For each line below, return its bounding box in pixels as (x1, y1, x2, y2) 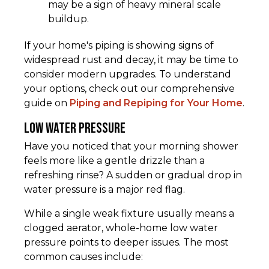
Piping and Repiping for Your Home (70, 97, 243, 109)
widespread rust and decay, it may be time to (24, 54, 238, 66)
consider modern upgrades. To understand (24, 68, 231, 80)
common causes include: (24, 251, 143, 263)
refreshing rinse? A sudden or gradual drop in (24, 169, 242, 181)
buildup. (48, 13, 89, 25)
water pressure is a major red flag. (24, 184, 185, 196)
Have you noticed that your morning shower (24, 141, 238, 153)
